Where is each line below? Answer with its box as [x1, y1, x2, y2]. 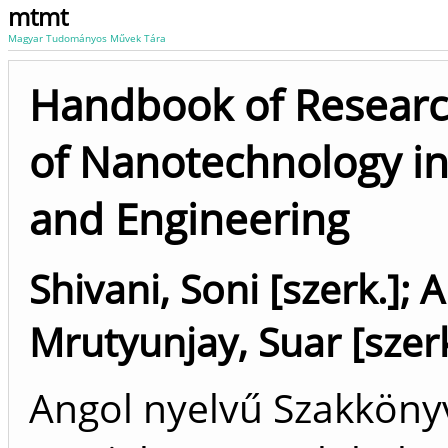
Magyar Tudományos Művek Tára [8, 31, 166, 45]
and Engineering [29, 190, 349, 247]
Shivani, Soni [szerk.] [29, 262, 400, 315]
